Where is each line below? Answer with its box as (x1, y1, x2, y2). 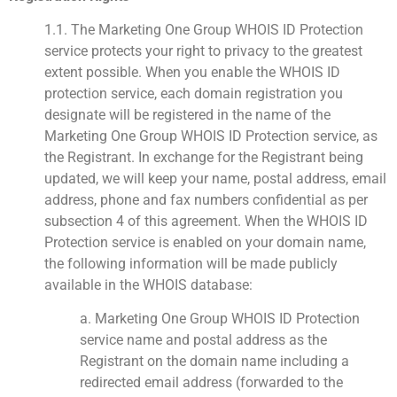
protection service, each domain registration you (44, 84, 343, 102)
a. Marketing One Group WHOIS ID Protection (80, 310, 360, 328)
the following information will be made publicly (44, 254, 338, 272)
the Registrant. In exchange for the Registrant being (44, 148, 363, 166)
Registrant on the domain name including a (80, 353, 349, 370)
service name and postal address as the (80, 331, 327, 349)
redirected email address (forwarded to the (80, 374, 343, 392)
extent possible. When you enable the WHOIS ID (44, 63, 340, 81)
